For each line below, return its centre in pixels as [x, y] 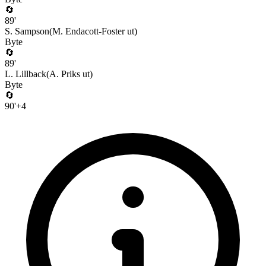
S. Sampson [27, 31]
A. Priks [65, 74]
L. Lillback [26, 74]
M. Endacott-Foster [88, 31]
